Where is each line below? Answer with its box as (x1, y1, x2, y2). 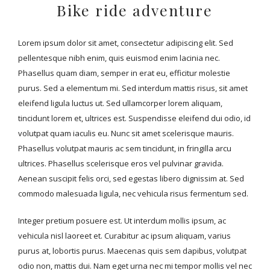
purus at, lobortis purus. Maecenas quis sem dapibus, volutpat (18, 245, 246, 256)
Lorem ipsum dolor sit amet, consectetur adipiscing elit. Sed (18, 37, 233, 48)
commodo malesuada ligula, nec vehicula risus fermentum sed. (18, 188, 248, 199)
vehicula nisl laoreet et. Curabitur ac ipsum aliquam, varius (18, 230, 231, 241)
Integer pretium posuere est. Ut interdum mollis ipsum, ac (18, 215, 226, 226)
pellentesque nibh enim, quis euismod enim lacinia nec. (18, 52, 220, 63)
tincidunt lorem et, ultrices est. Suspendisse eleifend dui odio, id (18, 113, 251, 124)
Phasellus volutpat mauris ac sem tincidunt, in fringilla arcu (18, 143, 231, 154)
